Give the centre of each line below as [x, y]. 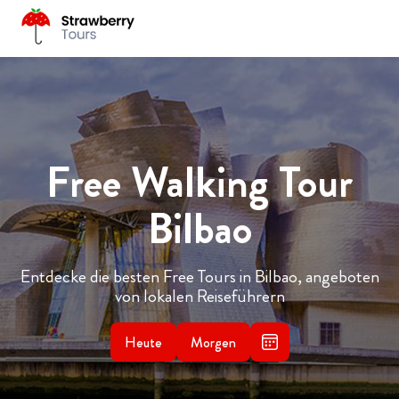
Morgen [213, 342]
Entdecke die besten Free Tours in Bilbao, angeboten [199, 277]
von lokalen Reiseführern [199, 296]
